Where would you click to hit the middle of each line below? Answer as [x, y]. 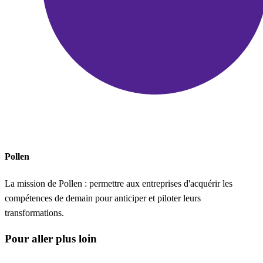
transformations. [34, 213]
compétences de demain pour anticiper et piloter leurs [103, 198]
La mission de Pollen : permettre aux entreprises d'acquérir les [119, 183]
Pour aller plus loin [51, 238]
